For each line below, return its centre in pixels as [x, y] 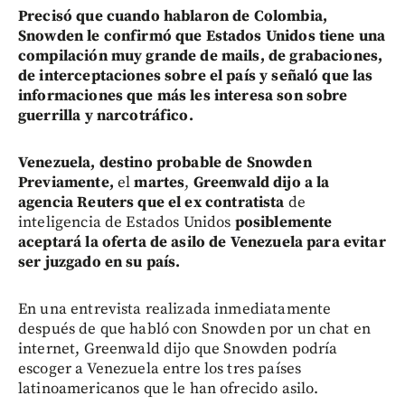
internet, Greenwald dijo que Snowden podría [178, 348]
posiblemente [283, 222]
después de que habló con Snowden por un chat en [195, 329]
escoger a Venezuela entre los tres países [160, 368]
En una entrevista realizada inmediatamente [175, 309]
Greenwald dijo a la [261, 182]
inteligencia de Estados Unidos [127, 222]
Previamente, [66, 182]
